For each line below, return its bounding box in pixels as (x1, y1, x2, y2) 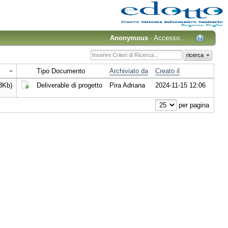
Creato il (155, 67, 180, 75)
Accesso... (154, 34, 186, 42)
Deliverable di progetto (36, 81, 102, 90)
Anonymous (110, 34, 149, 42)
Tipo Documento (36, 67, 85, 75)
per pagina (176, 101, 209, 109)
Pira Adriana (109, 81, 145, 90)
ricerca (186, 52, 204, 59)
